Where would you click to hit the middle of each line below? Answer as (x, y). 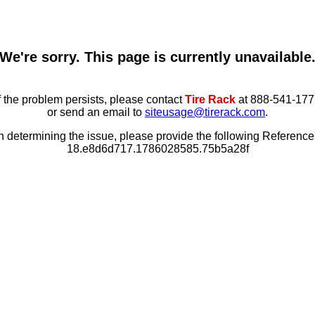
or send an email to (96, 112)
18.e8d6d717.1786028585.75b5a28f (157, 149)
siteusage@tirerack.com (205, 112)
